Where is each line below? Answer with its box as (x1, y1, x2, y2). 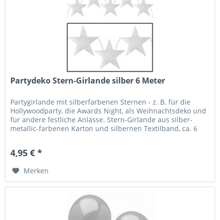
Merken (24, 166, 49, 176)
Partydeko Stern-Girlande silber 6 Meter (10, 75, 165, 86)
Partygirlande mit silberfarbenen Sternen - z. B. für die (10, 97, 191, 107)
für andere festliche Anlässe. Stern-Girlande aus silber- (10, 115, 193, 125)
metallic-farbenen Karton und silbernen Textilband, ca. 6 (10, 124, 198, 134)
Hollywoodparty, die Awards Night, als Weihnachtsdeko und (10, 106, 207, 116)
